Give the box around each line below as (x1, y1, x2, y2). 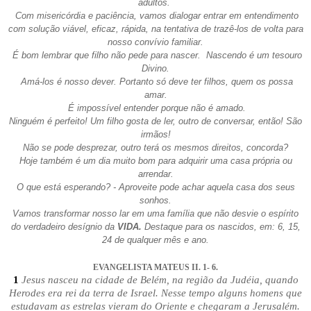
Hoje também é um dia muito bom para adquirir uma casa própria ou (19, 155, 292, 167)
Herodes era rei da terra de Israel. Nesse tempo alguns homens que (9, 287, 302, 299)
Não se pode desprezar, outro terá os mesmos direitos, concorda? (23, 142, 288, 153)
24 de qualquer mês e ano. (102, 235, 209, 246)
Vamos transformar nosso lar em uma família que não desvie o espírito (12, 208, 299, 219)
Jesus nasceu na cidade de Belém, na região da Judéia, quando (21, 274, 299, 286)
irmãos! (140, 129, 171, 140)
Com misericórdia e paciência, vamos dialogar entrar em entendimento (12, 10, 299, 22)
